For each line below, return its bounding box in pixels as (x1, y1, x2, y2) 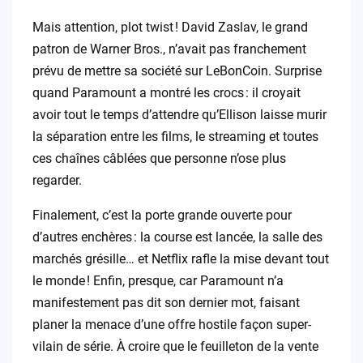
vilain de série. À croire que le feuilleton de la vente (32, 338, 318, 354)
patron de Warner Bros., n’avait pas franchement (32, 41, 306, 57)
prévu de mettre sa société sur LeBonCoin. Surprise (32, 62, 322, 79)
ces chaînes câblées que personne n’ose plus (32, 150, 286, 166)
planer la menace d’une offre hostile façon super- (32, 316, 311, 332)
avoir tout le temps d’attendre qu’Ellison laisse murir (32, 106, 327, 122)
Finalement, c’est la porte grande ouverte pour (32, 207, 292, 223)
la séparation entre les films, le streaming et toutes (32, 128, 318, 144)
